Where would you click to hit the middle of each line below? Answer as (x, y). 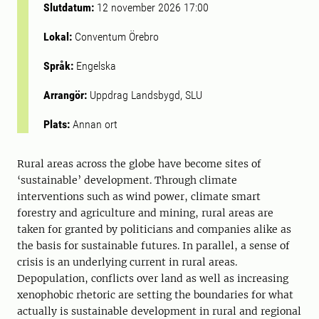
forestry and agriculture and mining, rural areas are (145, 213)
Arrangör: (67, 95)
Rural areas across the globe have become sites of (139, 164)
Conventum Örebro (117, 37)
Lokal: (59, 37)
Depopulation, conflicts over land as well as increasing (153, 278)
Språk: (58, 66)
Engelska (95, 66)
